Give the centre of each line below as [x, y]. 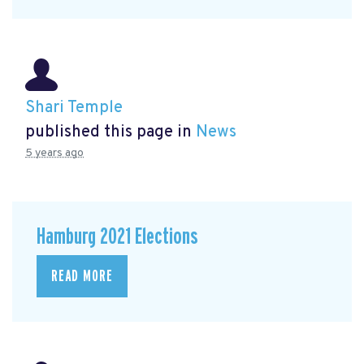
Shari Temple [74, 108]
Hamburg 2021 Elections [117, 237]
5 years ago [54, 153]
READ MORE [82, 276]
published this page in [110, 132]
